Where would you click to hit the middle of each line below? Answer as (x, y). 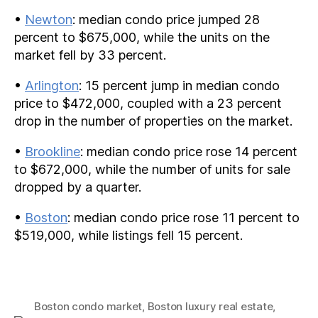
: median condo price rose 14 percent (189, 151)
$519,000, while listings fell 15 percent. (128, 235)
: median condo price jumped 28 (166, 19)
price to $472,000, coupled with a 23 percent (148, 103)
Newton (49, 19)
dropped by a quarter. (78, 187)
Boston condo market (88, 306)
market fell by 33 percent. (90, 55)
